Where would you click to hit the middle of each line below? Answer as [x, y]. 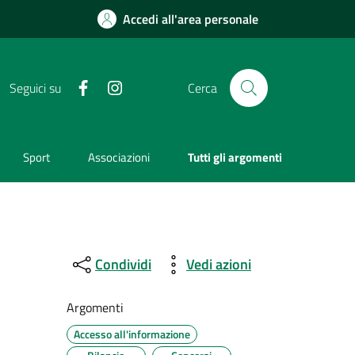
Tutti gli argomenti [235, 158]
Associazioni [119, 158]
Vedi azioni [218, 265]
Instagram [147, 86]
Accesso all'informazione [132, 334]
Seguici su [35, 88]
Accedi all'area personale [191, 19]
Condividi [123, 265]
